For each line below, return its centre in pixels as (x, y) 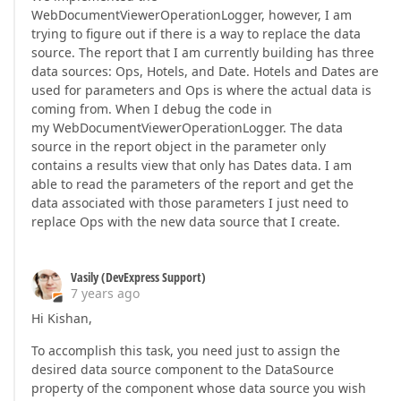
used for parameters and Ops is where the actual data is (201, 90)
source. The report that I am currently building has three (203, 53)
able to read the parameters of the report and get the (192, 184)
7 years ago (105, 294)
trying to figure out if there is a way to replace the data (196, 34)
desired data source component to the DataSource (183, 370)
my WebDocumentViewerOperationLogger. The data (187, 128)
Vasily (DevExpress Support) (138, 277)
